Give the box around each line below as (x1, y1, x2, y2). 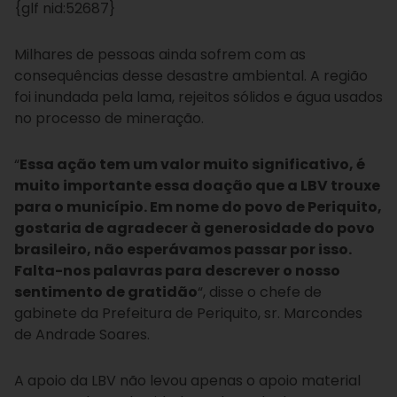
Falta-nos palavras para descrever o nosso (14, 261, 340, 281)
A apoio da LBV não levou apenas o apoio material (14, 370, 361, 391)
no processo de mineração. (14, 108, 204, 128)
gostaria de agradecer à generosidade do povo (14, 218, 375, 238)
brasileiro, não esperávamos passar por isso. (14, 239, 352, 260)
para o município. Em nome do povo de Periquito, (14, 197, 382, 217)
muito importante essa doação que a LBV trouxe (14, 175, 380, 196)
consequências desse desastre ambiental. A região (14, 66, 368, 86)
